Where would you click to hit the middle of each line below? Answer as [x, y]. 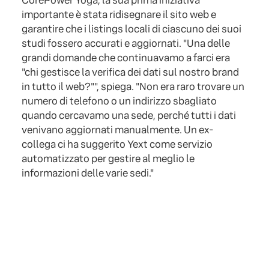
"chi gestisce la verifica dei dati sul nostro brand [130, 73]
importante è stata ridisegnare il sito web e [119, 15]
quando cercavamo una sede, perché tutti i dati [129, 116]
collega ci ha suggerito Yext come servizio [117, 145]
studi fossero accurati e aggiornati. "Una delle [126, 44]
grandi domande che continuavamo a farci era [126, 58]
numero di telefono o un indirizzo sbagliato [119, 101]
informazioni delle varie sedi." [88, 174]
